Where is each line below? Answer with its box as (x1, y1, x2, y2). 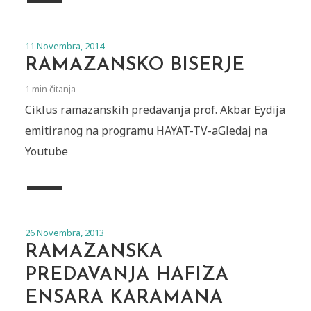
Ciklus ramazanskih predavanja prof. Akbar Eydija (24, 101, 285, 117)
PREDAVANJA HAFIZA (24, 265, 228, 285)
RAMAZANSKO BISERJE (24, 56, 244, 75)
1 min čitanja (24, 82, 76, 95)
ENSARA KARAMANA (24, 288, 223, 308)
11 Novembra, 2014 (24, 39, 104, 52)
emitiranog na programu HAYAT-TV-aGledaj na (24, 122, 267, 138)
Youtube (24, 143, 68, 159)
